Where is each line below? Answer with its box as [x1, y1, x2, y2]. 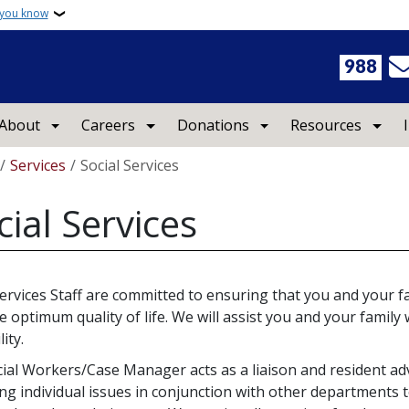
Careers [81, 115, 136, 135]
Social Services [80, 155, 180, 175]
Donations [176, 115, 249, 135]
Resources [290, 115, 362, 135]
